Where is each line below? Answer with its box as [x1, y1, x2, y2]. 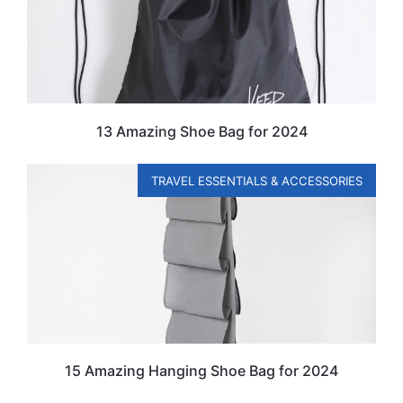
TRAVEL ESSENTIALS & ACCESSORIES [151, 173, 363, 188]
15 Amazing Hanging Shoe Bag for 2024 [65, 362, 338, 381]
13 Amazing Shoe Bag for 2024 [95, 121, 308, 140]
